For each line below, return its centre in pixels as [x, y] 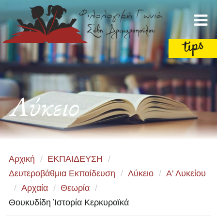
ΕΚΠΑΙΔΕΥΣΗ [75, 159]
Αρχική [22, 159]
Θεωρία [75, 188]
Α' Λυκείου [186, 173]
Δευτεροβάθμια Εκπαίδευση [62, 173]
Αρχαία [35, 188]
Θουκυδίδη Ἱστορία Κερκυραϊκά [69, 202]
